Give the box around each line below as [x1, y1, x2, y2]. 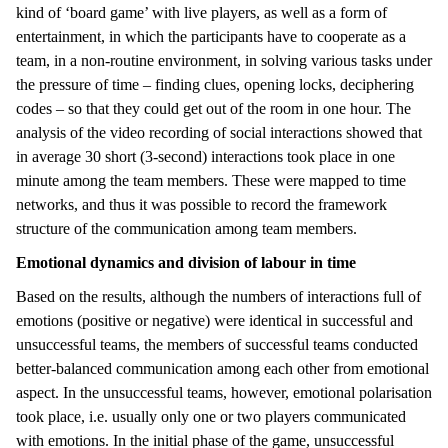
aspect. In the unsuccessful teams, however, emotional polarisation [16, 383, 432, 401]
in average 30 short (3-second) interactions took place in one [16, 147, 395, 165]
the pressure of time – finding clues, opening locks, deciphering [16, 75, 414, 93]
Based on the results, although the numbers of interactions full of [16, 287, 421, 305]
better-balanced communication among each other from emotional [16, 359, 429, 377]
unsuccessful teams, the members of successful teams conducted [16, 335, 418, 353]
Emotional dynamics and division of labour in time [16, 253, 360, 271]
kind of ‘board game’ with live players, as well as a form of [16, 3, 387, 21]
